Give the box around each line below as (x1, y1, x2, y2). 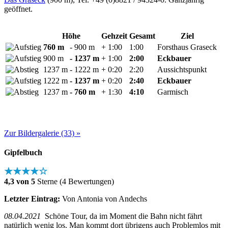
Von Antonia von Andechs (60, 194, 147, 203)
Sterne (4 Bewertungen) (35, 177, 114, 186)
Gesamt (129, 31, 155, 40)
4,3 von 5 (4, 177, 35, 186)
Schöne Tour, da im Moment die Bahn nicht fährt (41, 211, 202, 220)
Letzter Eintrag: (4, 194, 60, 203)
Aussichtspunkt (157, 65, 207, 74)
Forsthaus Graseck (157, 42, 217, 51)
